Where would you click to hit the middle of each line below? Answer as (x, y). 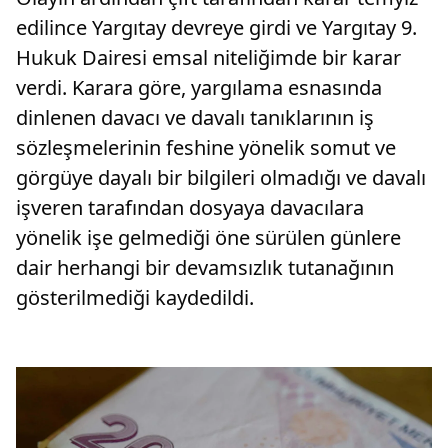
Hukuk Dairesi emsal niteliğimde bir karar (208, 58)
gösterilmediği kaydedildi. (135, 298)
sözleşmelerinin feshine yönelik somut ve (206, 148)
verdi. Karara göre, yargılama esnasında (199, 88)
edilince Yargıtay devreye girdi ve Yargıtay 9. (216, 28)
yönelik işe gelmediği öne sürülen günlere (208, 238)
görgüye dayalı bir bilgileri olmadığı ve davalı (221, 178)
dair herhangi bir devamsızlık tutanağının (205, 268)
